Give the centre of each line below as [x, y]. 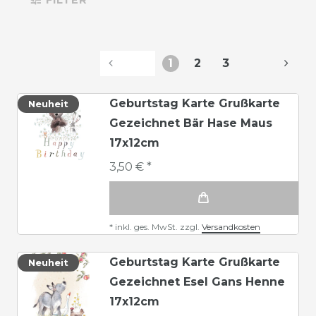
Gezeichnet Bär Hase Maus [191, 123]
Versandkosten [231, 226]
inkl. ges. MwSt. [146, 226]
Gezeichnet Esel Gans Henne [197, 281]
